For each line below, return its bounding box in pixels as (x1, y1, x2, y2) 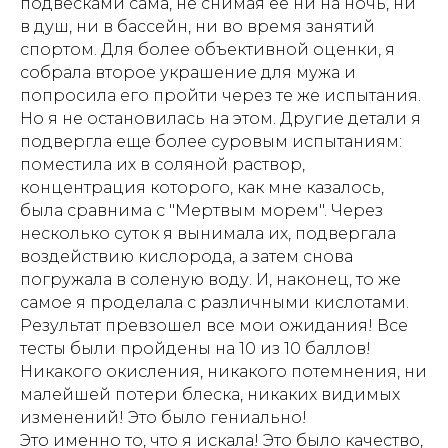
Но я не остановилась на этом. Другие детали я (20, 109, 421, 128)
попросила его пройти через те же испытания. (20, 86, 421, 105)
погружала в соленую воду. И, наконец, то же (20, 270, 401, 289)
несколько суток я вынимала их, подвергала (20, 224, 396, 243)
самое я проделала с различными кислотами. (20, 293, 409, 312)
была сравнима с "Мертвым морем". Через (20, 201, 383, 220)
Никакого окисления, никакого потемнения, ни (20, 362, 427, 381)
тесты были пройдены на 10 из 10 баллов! (20, 339, 371, 358)
